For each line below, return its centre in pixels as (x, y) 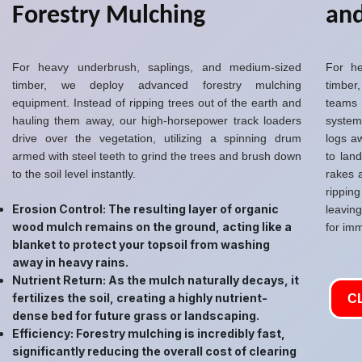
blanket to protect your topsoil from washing (141, 244)
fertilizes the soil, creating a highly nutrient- (139, 298)
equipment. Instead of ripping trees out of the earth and (157, 103)
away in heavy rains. (70, 262)
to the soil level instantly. (74, 174)
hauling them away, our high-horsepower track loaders (157, 120)
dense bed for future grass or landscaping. (135, 316)
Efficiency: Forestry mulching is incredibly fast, (148, 333)
